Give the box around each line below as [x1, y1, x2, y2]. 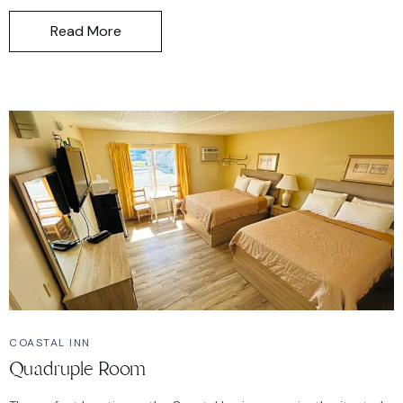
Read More [49, 22, 121, 41]
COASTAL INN [9, 335, 91, 350]
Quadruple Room [9, 355, 146, 381]
